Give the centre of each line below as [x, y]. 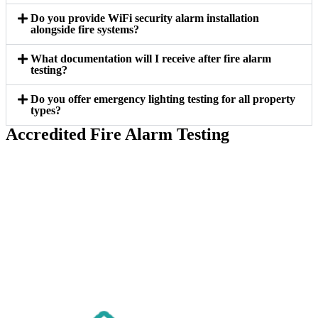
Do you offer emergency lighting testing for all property [163, 99]
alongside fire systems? [85, 30]
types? [46, 111]
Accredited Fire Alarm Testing [117, 135]
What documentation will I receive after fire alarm [151, 59]
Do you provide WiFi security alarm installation [145, 18]
